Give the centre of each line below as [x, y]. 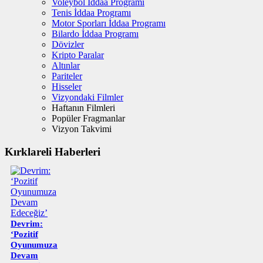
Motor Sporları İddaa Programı [109, 23]
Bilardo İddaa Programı [95, 34]
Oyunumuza [34, 245]
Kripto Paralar [78, 55]
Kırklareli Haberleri [53, 151]
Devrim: [27, 223]
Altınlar [66, 66]
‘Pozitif [24, 234]
